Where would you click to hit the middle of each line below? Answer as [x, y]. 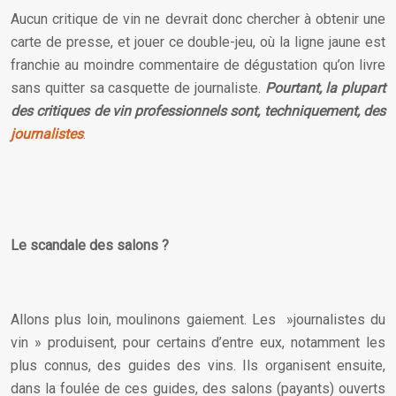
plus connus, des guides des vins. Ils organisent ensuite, [198, 366]
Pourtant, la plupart [325, 88]
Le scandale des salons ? [90, 245]
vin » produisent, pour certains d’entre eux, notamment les [198, 343]
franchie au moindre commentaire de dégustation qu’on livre [198, 65]
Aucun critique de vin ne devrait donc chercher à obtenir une [198, 19]
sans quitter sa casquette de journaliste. [138, 88]
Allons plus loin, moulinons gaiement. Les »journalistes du [198, 320]
